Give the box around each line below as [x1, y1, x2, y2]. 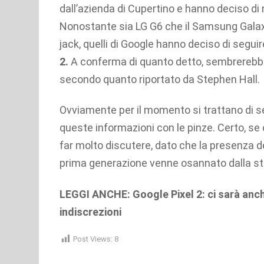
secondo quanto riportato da [60, 72, 197, 85]
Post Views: [73, 235, 113, 244]
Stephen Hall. [197, 72, 260, 85]
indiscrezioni [60, 205, 121, 218]
